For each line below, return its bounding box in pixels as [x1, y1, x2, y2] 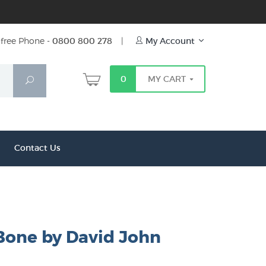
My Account [143, 36, 197, 46]
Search [33, 75, 62, 85]
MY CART [148, 74, 188, 84]
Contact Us [14, 142, 61, 153]
